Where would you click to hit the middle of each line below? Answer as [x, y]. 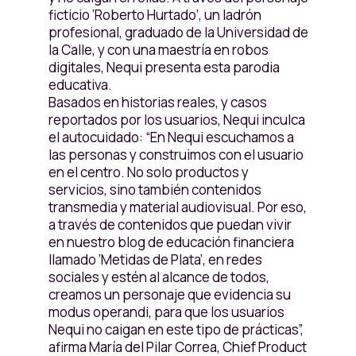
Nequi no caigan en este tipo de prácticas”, [176, 329]
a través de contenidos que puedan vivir [170, 224]
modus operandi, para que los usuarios [166, 312]
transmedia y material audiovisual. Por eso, [177, 207]
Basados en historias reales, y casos [157, 102]
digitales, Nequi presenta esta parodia [164, 67]
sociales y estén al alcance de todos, [159, 277]
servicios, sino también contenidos [155, 190]
